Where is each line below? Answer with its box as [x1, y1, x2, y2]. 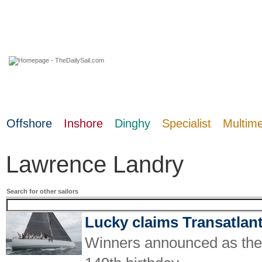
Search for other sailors [6, 188, 78, 195]
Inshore [64, 117, 103, 130]
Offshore [6, 117, 52, 130]
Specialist [162, 117, 211, 130]
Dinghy [115, 117, 150, 130]
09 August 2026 [12, 91, 61, 99]
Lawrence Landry [6, 151, 184, 178]
